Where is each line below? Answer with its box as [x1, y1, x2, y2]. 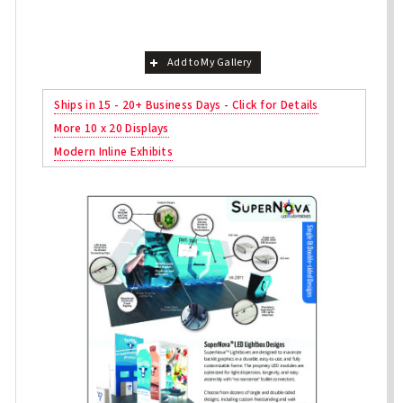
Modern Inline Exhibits [54, 142, 174, 160]
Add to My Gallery [167, 54, 253, 70]
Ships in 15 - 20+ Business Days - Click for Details [54, 95, 318, 113]
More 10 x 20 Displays [54, 119, 169, 137]
